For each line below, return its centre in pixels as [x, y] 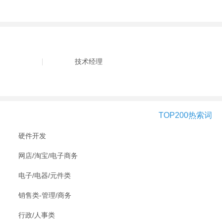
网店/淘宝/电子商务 [48, 156]
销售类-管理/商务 [45, 195]
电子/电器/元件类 [44, 175]
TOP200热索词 [185, 115]
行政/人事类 [36, 215]
